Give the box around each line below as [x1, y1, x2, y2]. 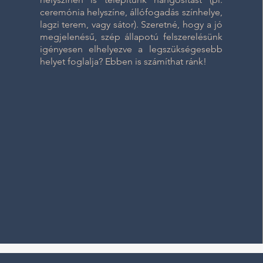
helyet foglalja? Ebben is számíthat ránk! [39, 56, 209, 67]
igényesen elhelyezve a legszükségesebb [39, 43, 222, 55]
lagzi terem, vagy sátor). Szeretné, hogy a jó [39, 19, 222, 30]
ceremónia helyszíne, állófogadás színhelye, [39, 6, 222, 18]
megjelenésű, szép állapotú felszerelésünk [39, 31, 222, 42]
